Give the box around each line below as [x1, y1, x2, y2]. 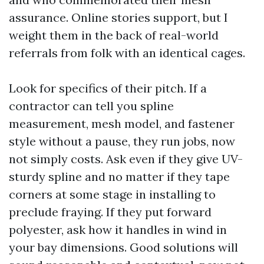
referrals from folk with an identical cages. [9, 45, 245, 60]
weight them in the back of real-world [9, 28, 219, 42]
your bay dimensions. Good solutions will [9, 240, 238, 255]
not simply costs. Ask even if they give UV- [9, 151, 243, 166]
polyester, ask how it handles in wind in [9, 222, 227, 237]
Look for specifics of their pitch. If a [9, 81, 207, 95]
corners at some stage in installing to [9, 187, 216, 202]
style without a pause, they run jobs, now [9, 134, 235, 148]
